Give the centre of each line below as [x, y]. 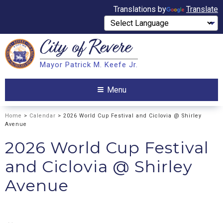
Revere [109, 49]
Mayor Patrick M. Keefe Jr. [89, 65]
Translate [202, 9]
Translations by [140, 9]
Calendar [43, 115]
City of [64, 49]
